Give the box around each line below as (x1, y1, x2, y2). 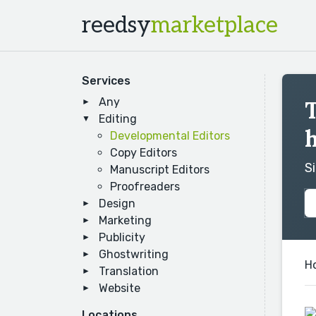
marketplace (151, 12, 278, 39)
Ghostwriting (99, 248, 169, 261)
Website (99, 281, 140, 295)
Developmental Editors (110, 129, 230, 142)
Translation (99, 265, 159, 278)
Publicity (99, 231, 145, 244)
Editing (99, 112, 137, 126)
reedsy (82, 12, 151, 39)
